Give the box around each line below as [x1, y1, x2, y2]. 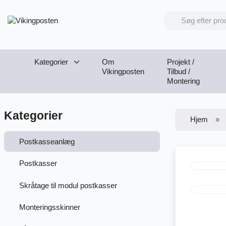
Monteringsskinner [19, 203, 80, 212]
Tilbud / [167, 67, 190, 76]
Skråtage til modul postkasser [19, 181, 117, 190]
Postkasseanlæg [19, 137, 75, 146]
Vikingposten [102, 67, 144, 76]
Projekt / [167, 57, 194, 66]
